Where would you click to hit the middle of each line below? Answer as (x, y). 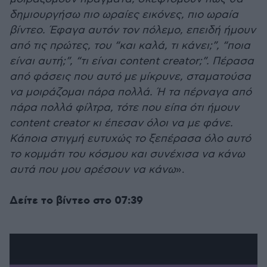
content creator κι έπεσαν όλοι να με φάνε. (121, 123)
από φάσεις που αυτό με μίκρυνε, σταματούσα (130, 77)
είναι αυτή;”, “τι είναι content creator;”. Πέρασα (132, 61)
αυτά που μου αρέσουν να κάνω (93, 170)
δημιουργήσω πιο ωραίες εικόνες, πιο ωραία (124, 15)
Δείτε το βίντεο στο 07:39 (76, 201)
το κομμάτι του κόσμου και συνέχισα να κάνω (127, 154)
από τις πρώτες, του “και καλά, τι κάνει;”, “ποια (130, 46)
